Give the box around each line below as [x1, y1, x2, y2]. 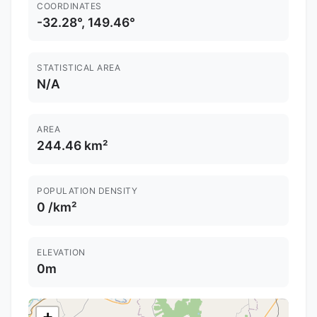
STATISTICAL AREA [37, 62, 120, 74]
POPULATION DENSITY [37, 185, 137, 197]
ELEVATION [37, 247, 86, 258]
